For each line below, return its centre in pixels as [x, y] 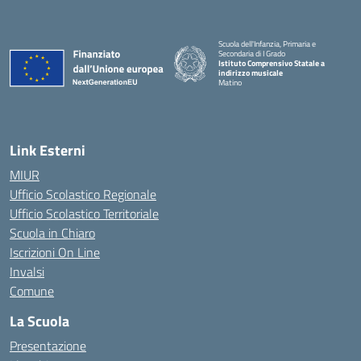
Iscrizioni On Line [55, 252]
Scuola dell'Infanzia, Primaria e [268, 44]
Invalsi [27, 272]
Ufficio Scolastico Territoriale [84, 214]
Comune [32, 291]
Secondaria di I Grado [252, 54]
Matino [230, 83]
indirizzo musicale [251, 73]
